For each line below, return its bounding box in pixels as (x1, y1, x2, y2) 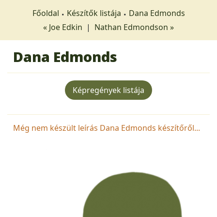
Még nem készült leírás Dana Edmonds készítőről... (13, 123, 200, 133)
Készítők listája (66, 8, 121, 18)
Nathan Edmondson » (94, 22, 174, 32)
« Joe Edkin (43, 22, 84, 32)
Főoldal (32, 8, 59, 18)
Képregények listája (73, 85, 144, 95)
